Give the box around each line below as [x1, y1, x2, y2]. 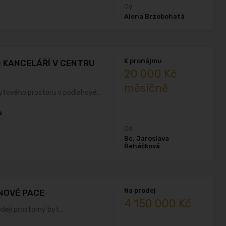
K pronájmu [124, 57, 162, 65]
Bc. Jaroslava [124, 135, 169, 142]
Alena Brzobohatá [124, 13, 185, 20]
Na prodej [124, 187, 156, 194]
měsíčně [124, 81, 168, 95]
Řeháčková [124, 142, 160, 150]
